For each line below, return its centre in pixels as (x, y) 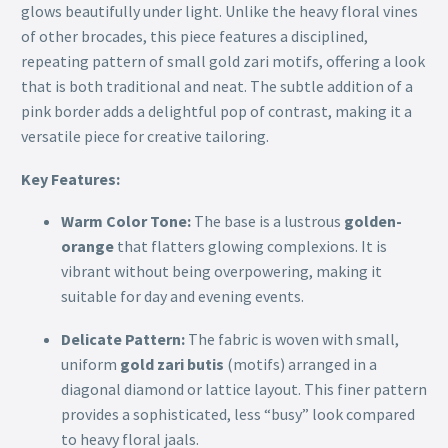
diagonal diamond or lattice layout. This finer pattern (244, 388)
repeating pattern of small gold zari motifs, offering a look (223, 60)
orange (87, 246)
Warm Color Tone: (126, 221)
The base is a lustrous (267, 221)
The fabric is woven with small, (292, 338)
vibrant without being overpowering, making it (221, 271)
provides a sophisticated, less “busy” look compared (238, 413)
